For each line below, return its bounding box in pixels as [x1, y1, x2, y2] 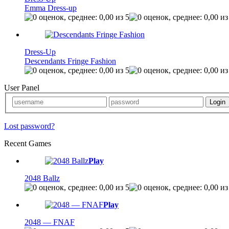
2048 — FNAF [25, 217, 75, 226]
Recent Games [4, 139, 51, 148]
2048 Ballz [25, 173, 60, 182]
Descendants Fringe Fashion [25, 57, 116, 65]
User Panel [4, 83, 39, 92]
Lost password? [4, 121, 55, 130]
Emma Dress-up [25, 4, 77, 12]
